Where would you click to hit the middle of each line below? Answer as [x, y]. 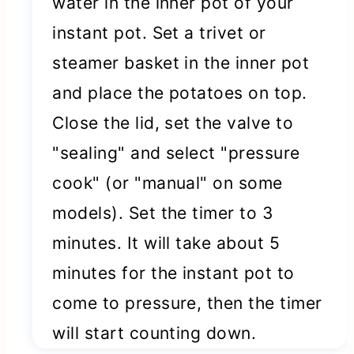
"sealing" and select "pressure [176, 153]
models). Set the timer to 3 [163, 213]
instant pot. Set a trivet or [159, 33]
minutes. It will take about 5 [166, 243]
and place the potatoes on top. [180, 93]
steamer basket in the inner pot [181, 63]
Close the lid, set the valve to [173, 123]
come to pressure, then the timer [187, 303]
